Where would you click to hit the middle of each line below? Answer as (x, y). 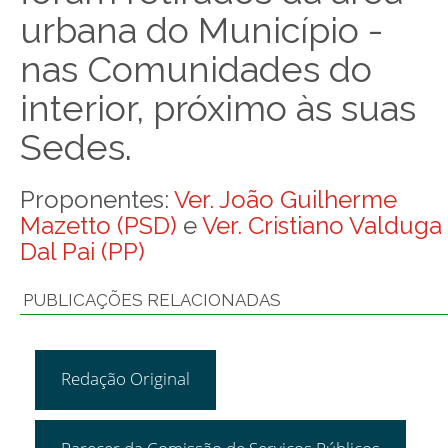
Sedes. (76, 147)
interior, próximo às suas (218, 108)
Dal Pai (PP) (82, 251)
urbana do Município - (201, 30)
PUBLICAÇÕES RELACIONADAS (152, 300)
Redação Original (125, 378)
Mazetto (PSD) (98, 225)
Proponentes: (97, 199)
